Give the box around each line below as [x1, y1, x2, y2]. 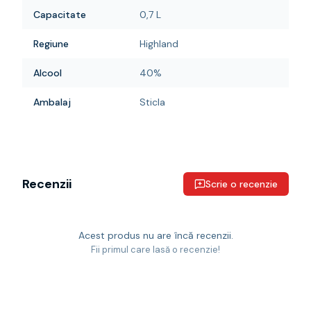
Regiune [33, 37, 69, 50]
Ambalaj [33, 96, 71, 108]
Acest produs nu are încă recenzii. [78, 229, 233, 242]
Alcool [33, 67, 62, 79]
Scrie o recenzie [205, 178, 278, 190]
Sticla [140, 96, 165, 108]
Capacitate [33, 8, 86, 21]
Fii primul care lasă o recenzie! [91, 244, 220, 255]
